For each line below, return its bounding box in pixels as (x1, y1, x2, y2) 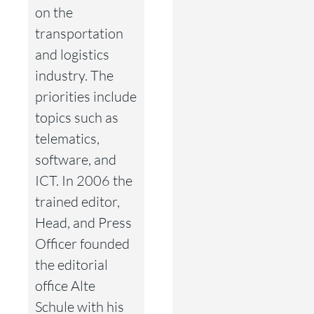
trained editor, (35, 192, 120, 210)
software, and (35, 150, 116, 168)
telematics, (35, 129, 100, 147)
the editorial (35, 255, 108, 273)
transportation (35, 24, 123, 42)
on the (35, 3, 73, 21)
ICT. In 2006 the (35, 171, 132, 189)
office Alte (35, 276, 95, 294)
